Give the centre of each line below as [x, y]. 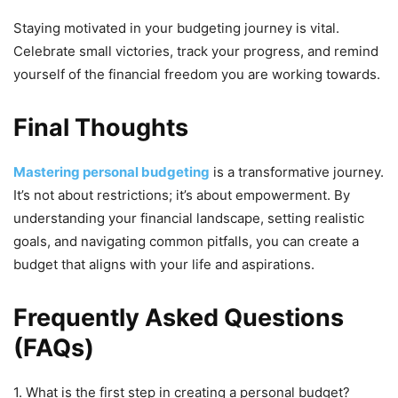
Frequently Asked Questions [179, 318]
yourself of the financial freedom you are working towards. [197, 75]
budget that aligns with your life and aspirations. [164, 265]
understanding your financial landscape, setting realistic [189, 219]
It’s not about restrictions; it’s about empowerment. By [182, 195]
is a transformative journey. [297, 172]
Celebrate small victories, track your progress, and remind [196, 52]
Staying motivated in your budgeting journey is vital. [176, 28]
